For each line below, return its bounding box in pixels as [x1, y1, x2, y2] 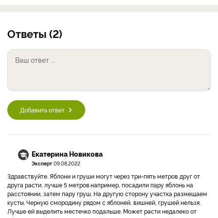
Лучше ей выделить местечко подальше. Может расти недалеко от [7, 207, 197, 215]
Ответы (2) [7, 26, 62, 40]
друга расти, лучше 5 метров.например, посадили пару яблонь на [7, 181, 193, 189]
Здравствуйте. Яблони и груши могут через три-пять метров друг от [7, 172, 200, 180]
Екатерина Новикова [32, 149, 103, 159]
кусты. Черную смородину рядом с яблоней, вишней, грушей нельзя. [7, 198, 200, 206]
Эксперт [32, 160, 52, 166]
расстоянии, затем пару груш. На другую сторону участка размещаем [7, 189, 207, 198]
